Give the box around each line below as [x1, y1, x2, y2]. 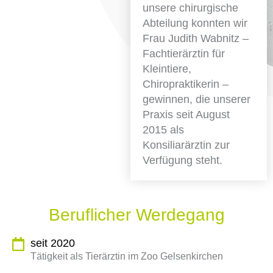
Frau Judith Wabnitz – [142, 32, 249, 44]
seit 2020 [30, 237, 75, 249]
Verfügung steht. [142, 154, 222, 166]
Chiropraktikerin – [142, 78, 229, 90]
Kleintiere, [142, 63, 191, 75]
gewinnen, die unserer [142, 93, 250, 105]
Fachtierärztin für [142, 48, 225, 60]
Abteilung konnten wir [142, 17, 247, 29]
